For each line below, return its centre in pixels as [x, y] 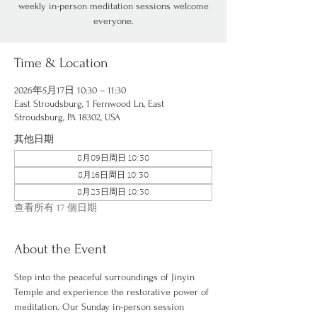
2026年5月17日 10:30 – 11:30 [70, 90]
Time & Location [61, 63]
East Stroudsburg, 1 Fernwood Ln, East [89, 104]
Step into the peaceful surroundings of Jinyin [106, 277]
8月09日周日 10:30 [113, 158]
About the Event [60, 249]
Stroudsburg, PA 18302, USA [67, 117]
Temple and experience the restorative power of [113, 292]
